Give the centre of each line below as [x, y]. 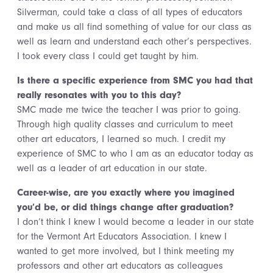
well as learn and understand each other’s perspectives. [134, 41]
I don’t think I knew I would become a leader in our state [136, 222]
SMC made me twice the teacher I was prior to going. [129, 110]
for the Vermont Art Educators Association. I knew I [122, 236]
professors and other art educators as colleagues [120, 266]
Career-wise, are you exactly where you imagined [126, 193]
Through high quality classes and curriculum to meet [125, 124]
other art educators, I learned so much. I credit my [121, 139]
